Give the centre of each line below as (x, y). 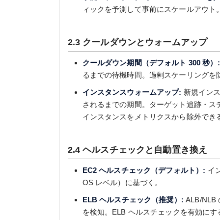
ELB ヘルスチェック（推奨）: (133, 200)
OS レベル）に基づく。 (122, 182)
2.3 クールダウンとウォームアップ (137, 42)
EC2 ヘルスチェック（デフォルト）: (144, 170)
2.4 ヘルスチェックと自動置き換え (137, 150)
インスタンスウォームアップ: (132, 92)
